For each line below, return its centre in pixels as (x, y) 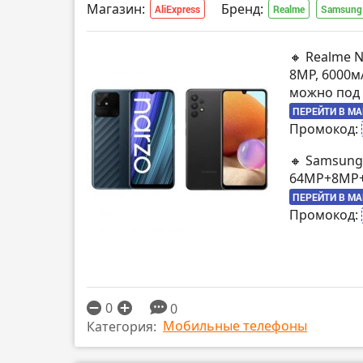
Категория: (122, 327)
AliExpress (177, 9)
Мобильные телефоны (235, 326)
